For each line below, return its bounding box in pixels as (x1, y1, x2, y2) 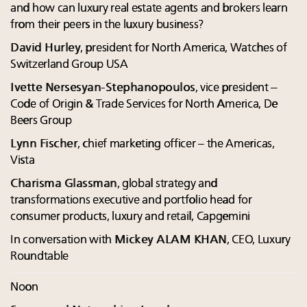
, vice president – (195, 82, 278, 95)
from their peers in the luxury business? (10, 19, 204, 32)
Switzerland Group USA (10, 59, 128, 71)
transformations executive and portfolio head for (10, 195, 252, 207)
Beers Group (10, 115, 72, 127)
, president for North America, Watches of (80, 42, 287, 55)
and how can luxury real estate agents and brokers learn (10, 3, 288, 15)
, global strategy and (116, 178, 218, 191)
